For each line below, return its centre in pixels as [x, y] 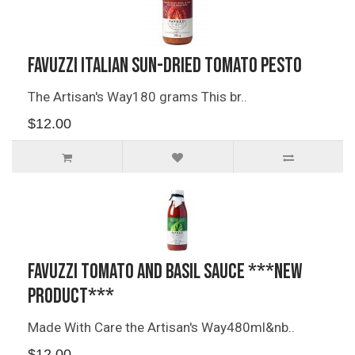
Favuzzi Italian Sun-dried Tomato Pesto [165, 66]
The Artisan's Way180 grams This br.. [137, 97]
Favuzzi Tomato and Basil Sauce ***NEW [165, 272]
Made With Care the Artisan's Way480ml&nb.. [161, 327]
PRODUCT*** [71, 297]
